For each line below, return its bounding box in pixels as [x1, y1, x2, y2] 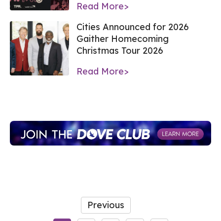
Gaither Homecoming [76, 33, 169, 44]
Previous [87, 199, 124, 211]
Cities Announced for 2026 [76, 21, 189, 33]
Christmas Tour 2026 [76, 44, 163, 56]
